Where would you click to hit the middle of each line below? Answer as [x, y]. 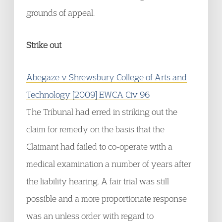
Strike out [44, 45]
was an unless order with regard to [90, 216]
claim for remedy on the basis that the [95, 129]
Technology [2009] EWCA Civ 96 [88, 94]
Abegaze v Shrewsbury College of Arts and [107, 77]
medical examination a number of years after [109, 164]
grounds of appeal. [60, 13]
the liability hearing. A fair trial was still [98, 181]
